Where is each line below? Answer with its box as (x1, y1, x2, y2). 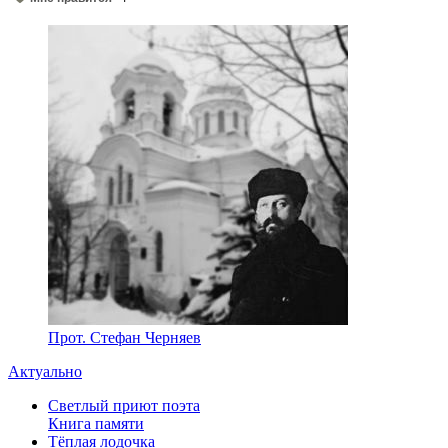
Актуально (8, 362, 82, 380)
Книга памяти (48, 414, 144, 432)
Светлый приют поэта (48, 396, 200, 414)
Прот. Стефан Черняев (48, 328, 201, 346)
